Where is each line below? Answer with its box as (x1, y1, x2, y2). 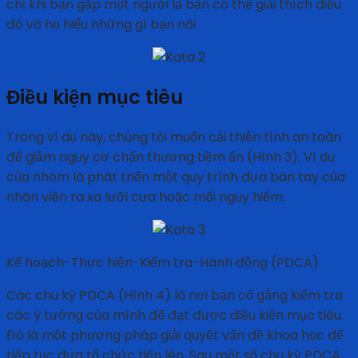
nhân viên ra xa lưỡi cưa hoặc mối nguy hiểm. (6, 188, 285, 207)
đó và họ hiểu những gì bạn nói (6, 15, 196, 34)
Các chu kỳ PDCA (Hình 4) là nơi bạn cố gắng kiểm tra (6, 286, 343, 305)
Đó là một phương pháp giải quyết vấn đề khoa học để (6, 326, 344, 345)
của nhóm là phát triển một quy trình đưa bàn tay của (6, 168, 345, 187)
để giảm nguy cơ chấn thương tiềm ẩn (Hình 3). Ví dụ (6, 148, 335, 167)
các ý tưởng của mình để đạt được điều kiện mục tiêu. (6, 306, 344, 325)
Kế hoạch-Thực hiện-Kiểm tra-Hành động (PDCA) (6, 253, 319, 272)
